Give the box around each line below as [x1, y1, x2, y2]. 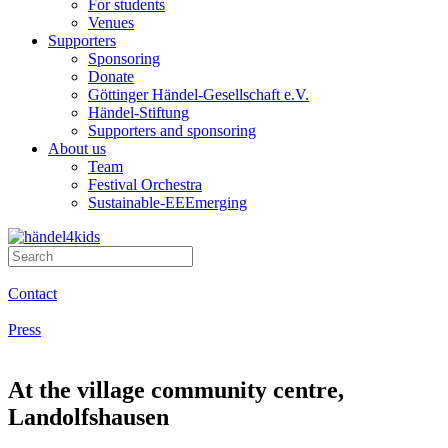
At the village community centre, [8, 376, 344, 403]
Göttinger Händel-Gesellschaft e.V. [88, 86, 309, 103]
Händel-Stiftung [88, 104, 189, 121]
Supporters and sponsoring [88, 122, 256, 139]
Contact [8, 285, 57, 302]
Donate [88, 68, 134, 85]
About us [48, 140, 106, 157]
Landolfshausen [8, 403, 169, 430]
